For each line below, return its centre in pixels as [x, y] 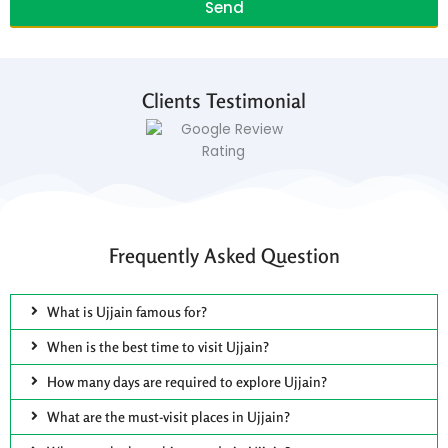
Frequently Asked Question [224, 256]
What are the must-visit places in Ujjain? [169, 417]
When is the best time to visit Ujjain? [158, 347]
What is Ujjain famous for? [127, 312]
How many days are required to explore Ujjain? [187, 382]
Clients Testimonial [224, 101]
